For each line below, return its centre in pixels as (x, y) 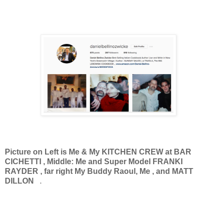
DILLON (19, 181)
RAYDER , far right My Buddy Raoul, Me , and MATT (99, 171)
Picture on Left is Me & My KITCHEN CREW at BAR (98, 152)
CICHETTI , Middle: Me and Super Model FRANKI (94, 161)
